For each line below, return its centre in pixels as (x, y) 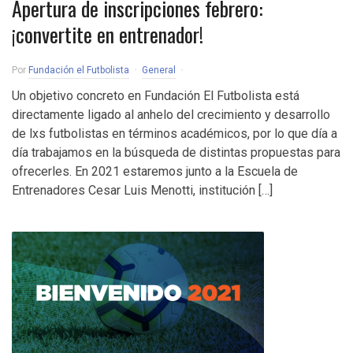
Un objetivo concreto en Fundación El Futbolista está (156, 96)
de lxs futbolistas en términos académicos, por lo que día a (175, 134)
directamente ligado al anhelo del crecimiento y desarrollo (171, 115)
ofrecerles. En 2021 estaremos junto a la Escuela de (155, 171)
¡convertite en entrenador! (108, 34)
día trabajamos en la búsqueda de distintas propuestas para (176, 152)
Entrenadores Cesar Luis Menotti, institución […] (142, 190)
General (159, 70)
